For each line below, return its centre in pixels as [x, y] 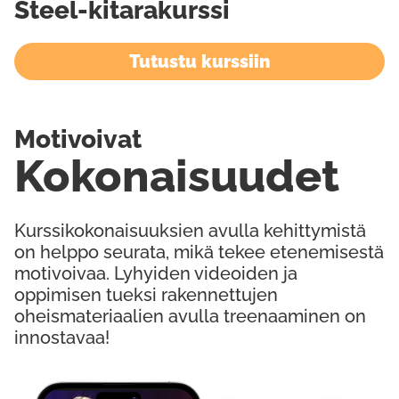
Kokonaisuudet [177, 176]
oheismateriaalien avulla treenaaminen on [190, 316]
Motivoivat [78, 139]
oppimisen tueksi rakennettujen [146, 295]
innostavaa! [62, 338]
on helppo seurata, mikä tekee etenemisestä [199, 252]
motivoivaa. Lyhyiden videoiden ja [156, 273]
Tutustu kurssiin [199, 61]
